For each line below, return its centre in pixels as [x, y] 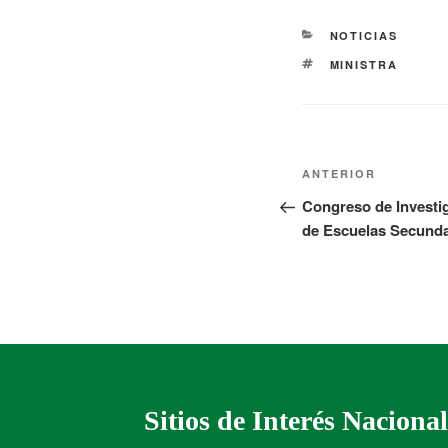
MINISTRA [364, 65]
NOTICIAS [364, 36]
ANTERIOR [339, 174]
